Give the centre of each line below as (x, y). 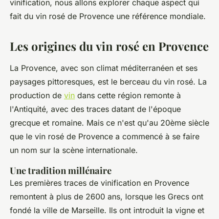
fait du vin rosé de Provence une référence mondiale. (108, 16)
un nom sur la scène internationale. (74, 150)
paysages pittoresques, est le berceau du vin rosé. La (108, 82)
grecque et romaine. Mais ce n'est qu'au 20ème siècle (109, 123)
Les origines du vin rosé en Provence (109, 46)
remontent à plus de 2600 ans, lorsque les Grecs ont (107, 197)
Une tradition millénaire (61, 170)
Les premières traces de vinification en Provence (99, 183)
